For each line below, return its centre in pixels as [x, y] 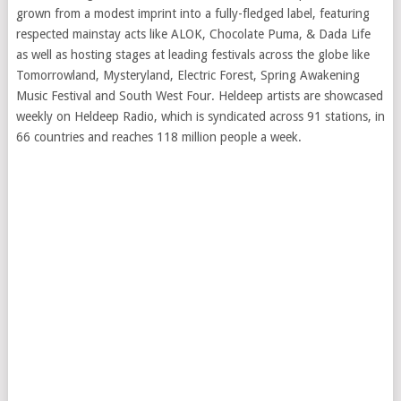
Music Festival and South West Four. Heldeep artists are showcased [199, 96]
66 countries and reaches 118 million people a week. [158, 137]
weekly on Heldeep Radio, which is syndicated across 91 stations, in [200, 117]
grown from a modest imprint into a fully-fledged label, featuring [192, 14]
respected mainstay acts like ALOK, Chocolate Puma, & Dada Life [193, 34]
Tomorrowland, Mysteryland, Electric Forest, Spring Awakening [188, 76]
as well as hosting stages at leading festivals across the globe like [192, 55]
